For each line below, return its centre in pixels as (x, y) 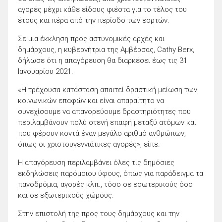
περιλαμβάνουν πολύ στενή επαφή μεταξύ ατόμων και (107, 123)
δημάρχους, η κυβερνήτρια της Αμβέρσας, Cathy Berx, (106, 50)
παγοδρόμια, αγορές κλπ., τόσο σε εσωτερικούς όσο (105, 185)
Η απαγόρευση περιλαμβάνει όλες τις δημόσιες (96, 163)
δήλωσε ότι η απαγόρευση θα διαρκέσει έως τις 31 (103, 61)
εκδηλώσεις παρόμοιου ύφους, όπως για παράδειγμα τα (111, 174)
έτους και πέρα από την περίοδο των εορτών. (94, 21)
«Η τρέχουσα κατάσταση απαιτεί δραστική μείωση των (108, 90)
